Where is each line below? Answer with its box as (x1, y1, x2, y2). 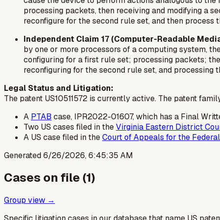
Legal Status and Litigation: (4, 82, 113, 93)
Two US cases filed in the (24, 121, 116, 132)
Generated (4, 150, 43, 161)
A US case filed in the (24, 132, 102, 142)
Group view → (4, 195, 55, 206)
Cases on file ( (4, 170, 86, 186)
